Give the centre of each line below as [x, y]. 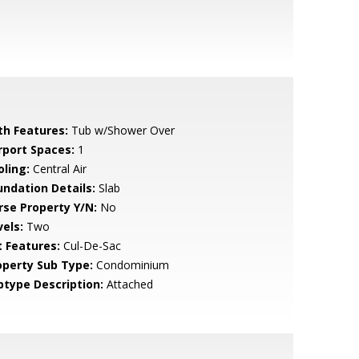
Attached [128, 284]
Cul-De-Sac [90, 246]
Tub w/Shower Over [121, 130]
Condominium [131, 265]
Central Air [58, 169]
